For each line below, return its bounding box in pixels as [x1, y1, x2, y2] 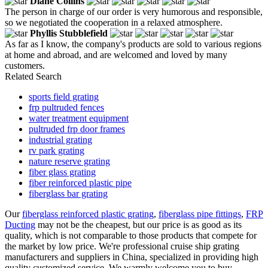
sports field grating [29, 91, 99, 102]
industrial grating [29, 134, 92, 145]
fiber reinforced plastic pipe [29, 177, 132, 188]
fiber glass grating [29, 166, 96, 177]
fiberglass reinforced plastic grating [22, 208, 154, 219]
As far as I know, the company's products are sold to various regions [5, 38, 261, 49]
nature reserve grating [29, 156, 110, 166]
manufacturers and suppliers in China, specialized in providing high [5, 251, 258, 262]
